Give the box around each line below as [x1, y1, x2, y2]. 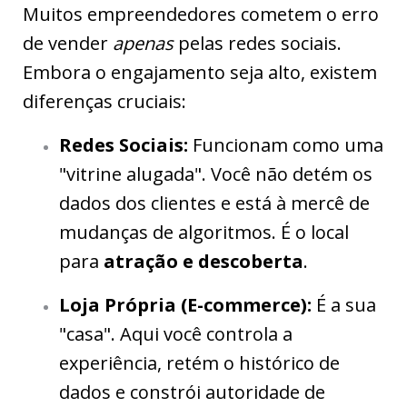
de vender [23, 31, 113, 56]
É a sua [312, 293, 376, 318]
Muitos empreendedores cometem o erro [23, 2, 379, 27]
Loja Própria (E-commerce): [59, 293, 312, 318]
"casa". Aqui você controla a [59, 322, 293, 347]
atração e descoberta [104, 249, 303, 274]
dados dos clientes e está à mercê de [59, 191, 370, 216]
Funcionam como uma [188, 133, 383, 158]
